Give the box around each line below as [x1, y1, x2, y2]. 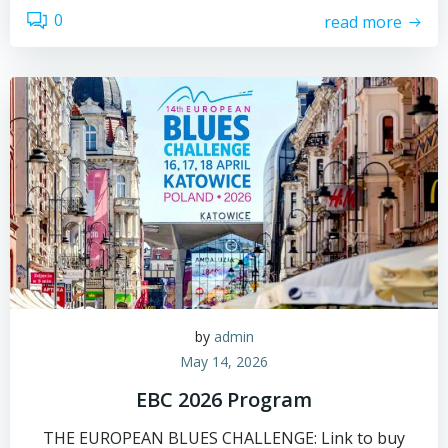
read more [324, 10, 402, 33]
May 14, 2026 [180, 352, 268, 371]
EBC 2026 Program [136, 386, 312, 413]
